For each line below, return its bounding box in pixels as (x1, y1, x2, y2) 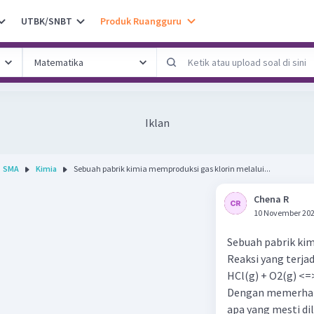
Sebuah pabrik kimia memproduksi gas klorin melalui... (74, 163, 271, 174)
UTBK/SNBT (21, 14, 72, 27)
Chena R (254, 193, 289, 205)
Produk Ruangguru (100, 14, 182, 27)
